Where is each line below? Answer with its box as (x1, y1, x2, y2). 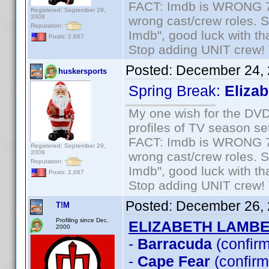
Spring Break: (128, 82, 225, 99)
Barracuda (138, 235, 212, 252)
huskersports (58, 67, 107, 76)
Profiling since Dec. (56, 217, 109, 223)
